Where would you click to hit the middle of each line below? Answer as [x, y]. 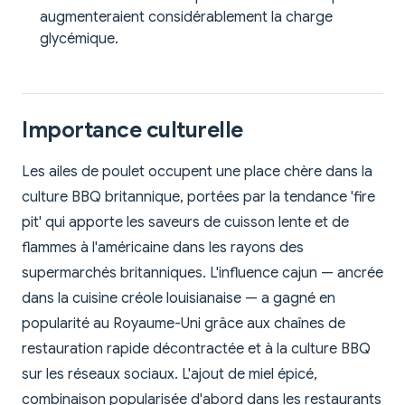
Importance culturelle [132, 131]
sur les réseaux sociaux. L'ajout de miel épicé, [170, 375]
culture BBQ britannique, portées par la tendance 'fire [198, 198]
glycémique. [79, 39]
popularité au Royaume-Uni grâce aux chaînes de [184, 324]
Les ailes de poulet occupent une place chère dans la [197, 172]
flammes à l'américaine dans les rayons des [163, 248]
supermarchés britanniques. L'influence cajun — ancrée [202, 273]
